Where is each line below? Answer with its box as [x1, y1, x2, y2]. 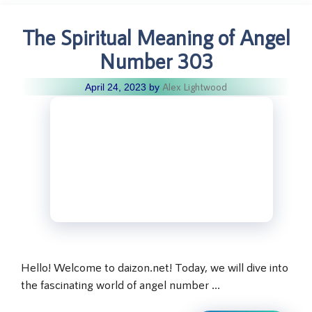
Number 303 [99, 47, 213, 73]
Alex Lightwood [162, 80, 227, 93]
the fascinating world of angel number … [21, 276, 220, 291]
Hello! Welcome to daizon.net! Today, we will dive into [21, 259, 288, 274]
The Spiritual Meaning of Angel [22, 24, 290, 49]
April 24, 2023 [85, 81, 146, 93]
